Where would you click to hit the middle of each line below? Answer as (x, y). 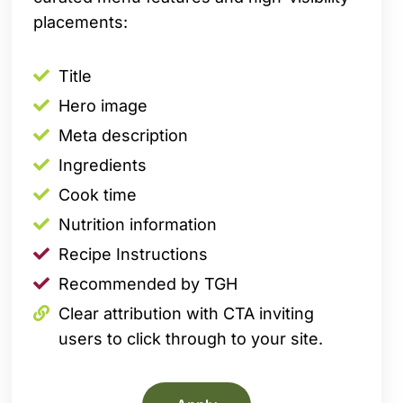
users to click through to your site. (191, 338)
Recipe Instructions (134, 254)
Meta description (124, 135)
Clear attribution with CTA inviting (187, 313)
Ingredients (103, 165)
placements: (81, 22)
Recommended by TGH (148, 283)
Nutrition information (138, 224)
